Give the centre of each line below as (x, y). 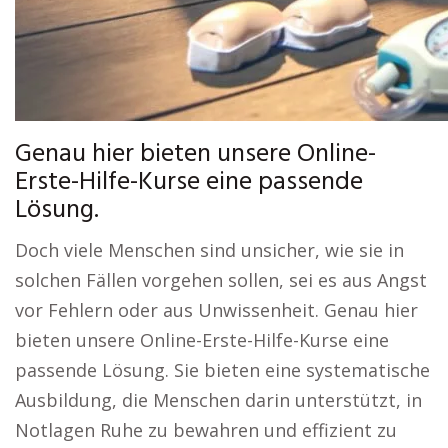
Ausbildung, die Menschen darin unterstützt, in (218, 400)
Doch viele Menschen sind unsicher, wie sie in (209, 250)
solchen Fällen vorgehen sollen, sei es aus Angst (221, 280)
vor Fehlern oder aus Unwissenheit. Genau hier (216, 310)
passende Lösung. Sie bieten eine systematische (222, 370)
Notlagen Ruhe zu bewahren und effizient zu (206, 430)
